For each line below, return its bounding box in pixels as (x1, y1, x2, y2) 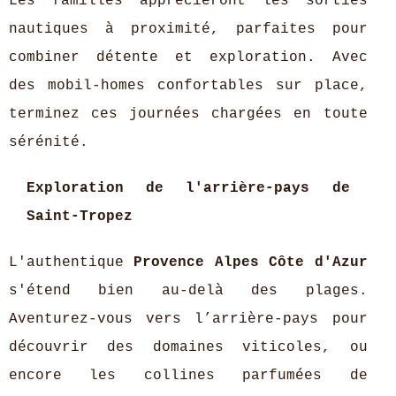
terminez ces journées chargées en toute (9, 106, 368, 122)
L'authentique (9, 255, 134, 270)
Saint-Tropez (27, 209, 133, 225)
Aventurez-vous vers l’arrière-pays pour (9, 311, 368, 327)
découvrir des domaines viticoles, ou (9, 339, 368, 355)
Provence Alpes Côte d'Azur (133, 255, 368, 270)
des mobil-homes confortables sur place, (9, 78, 368, 94)
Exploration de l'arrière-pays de (27, 180, 350, 196)
